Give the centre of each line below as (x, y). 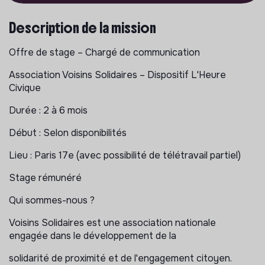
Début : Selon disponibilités (68, 132)
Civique (25, 88)
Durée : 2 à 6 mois (48, 110)
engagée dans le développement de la (93, 235)
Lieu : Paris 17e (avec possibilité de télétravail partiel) (125, 155)
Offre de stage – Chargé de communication (104, 52)
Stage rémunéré (45, 177)
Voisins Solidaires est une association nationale (112, 222)
